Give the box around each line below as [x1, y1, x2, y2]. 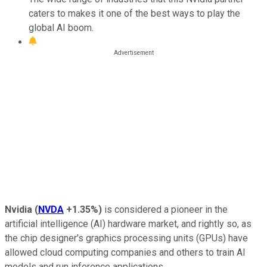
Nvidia [5, 203, 32, 215]
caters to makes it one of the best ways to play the [29, 7, 240, 19]
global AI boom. [29, 21, 94, 33]
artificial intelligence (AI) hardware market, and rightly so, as [5, 218, 252, 229]
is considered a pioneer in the [102, 203, 228, 215]
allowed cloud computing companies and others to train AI [5, 246, 246, 258]
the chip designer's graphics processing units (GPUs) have [5, 232, 248, 244]
